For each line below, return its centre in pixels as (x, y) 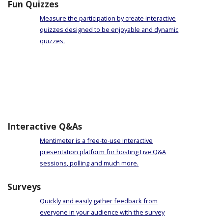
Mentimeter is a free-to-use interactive (96, 141)
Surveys (24, 186)
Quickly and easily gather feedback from (99, 201)
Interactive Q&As (45, 126)
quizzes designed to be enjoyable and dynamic (109, 30)
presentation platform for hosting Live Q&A (103, 152)
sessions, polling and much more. (89, 163)
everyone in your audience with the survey (102, 212)
